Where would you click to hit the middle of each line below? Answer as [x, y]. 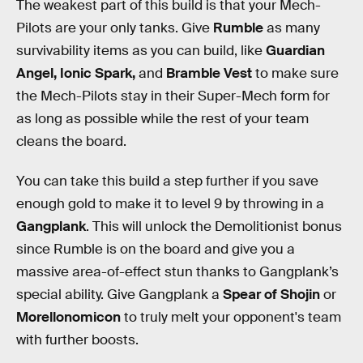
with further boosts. [77, 340]
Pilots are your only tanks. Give [115, 28]
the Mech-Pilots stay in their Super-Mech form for [173, 96]
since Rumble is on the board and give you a [156, 250]
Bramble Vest [209, 73]
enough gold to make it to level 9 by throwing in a [170, 204]
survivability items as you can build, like [141, 50]
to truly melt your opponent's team [231, 318]
